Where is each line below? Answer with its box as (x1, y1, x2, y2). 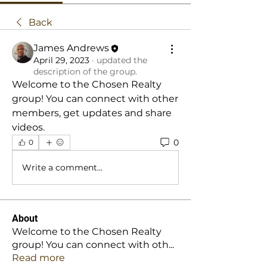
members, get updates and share (12, 107, 172, 119)
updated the (97, 55, 147, 66)
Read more (12, 252, 65, 263)
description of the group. (33, 66, 137, 77)
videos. (12, 122, 45, 133)
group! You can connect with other (12, 93, 178, 104)
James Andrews (33, 42, 109, 54)
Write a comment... (22, 162, 103, 173)
